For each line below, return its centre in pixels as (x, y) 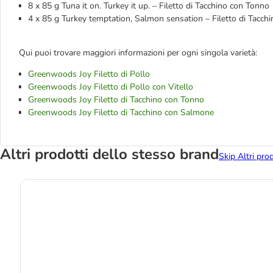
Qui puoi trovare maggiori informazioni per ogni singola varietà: (138, 53)
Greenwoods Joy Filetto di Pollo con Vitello (111, 87)
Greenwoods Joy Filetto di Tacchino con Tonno (116, 100)
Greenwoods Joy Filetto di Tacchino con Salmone (121, 112)
